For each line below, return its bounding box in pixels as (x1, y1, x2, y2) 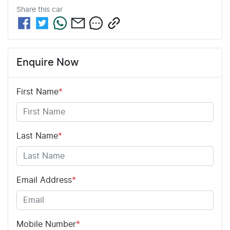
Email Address (16, 176, 72, 185)
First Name (16, 88, 59, 97)
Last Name (16, 132, 58, 141)
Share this (16, 6, 52, 14)
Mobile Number (16, 220, 76, 229)
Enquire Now (16, 57, 79, 68)
